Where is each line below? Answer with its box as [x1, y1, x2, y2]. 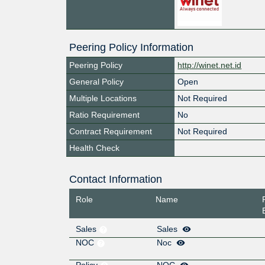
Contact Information [69, 173, 162, 185]
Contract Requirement [69, 126, 152, 136]
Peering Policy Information [69, 41, 193, 53]
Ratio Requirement [69, 109, 140, 119]
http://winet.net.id [177, 60, 242, 70]
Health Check [69, 143, 119, 153]
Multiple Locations [69, 93, 137, 103]
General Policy [69, 76, 124, 86]
